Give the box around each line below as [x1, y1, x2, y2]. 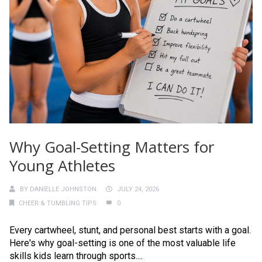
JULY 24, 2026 [117, 185, 159, 193]
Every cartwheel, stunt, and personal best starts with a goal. [9, 224, 251, 236]
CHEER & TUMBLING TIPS [19, 199, 96, 207]
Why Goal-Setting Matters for [9, 136, 214, 157]
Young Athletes [9, 154, 115, 176]
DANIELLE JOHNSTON [30, 185, 96, 193]
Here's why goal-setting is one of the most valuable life [9, 237, 236, 249]
